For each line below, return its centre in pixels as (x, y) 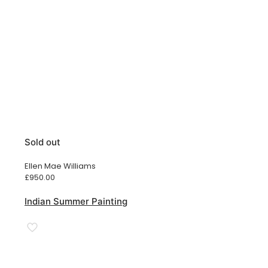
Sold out (42, 142)
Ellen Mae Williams (60, 166)
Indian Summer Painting (76, 201)
